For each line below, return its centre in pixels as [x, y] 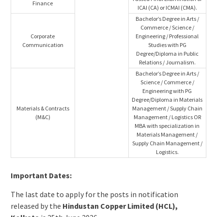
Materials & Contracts [43, 108]
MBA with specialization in [167, 126]
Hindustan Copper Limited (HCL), [120, 206]
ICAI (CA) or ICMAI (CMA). [167, 8]
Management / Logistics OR [167, 117]
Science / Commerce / [167, 82]
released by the [36, 206]
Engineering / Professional [167, 36]
